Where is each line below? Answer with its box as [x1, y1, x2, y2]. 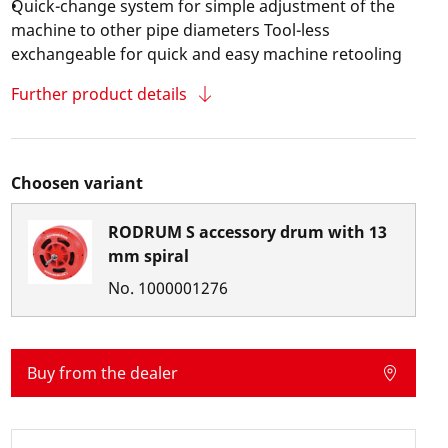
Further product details [10, 83, 187, 105]
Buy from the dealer [26, 362, 178, 384]
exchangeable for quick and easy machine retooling [10, 43, 402, 65]
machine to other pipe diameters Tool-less [10, 19, 330, 41]
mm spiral [107, 245, 189, 267]
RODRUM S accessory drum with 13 [107, 221, 387, 243]
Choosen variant [10, 172, 143, 194]
